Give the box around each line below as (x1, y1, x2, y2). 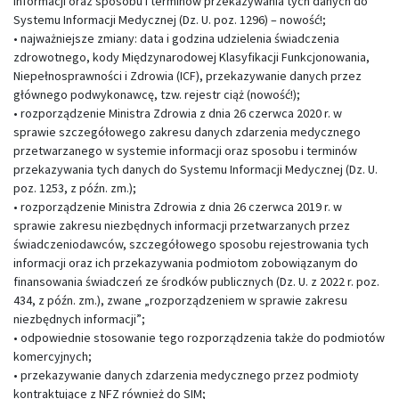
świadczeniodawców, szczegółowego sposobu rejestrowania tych (13, 236, 369, 252)
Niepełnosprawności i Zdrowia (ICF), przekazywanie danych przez (13, 68, 362, 84)
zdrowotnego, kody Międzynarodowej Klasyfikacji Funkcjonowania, (13, 49, 370, 65)
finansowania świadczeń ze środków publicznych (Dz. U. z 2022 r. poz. (13, 273, 379, 289)
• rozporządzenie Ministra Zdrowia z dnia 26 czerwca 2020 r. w (13, 105, 342, 121)
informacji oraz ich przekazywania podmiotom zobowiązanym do (13, 255, 358, 271)
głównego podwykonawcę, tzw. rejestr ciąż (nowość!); (13, 86, 300, 102)
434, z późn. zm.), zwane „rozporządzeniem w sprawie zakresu (13, 292, 347, 308)
